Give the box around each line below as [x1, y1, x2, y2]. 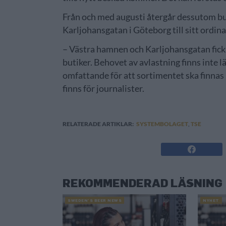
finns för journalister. [63, 83, 145, 94]
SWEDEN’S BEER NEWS [68, 197, 122, 203]
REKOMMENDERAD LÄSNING [63, 176, 223, 189]
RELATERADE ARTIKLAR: [63, 120, 134, 128]
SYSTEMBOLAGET [136, 120, 189, 128]
